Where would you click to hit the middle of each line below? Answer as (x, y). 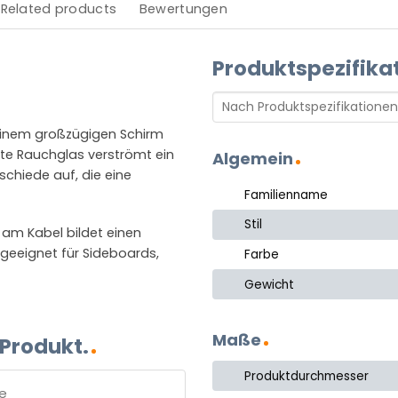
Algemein (253, 159)
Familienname (287, 195)
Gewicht (270, 284)
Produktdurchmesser (307, 376)
